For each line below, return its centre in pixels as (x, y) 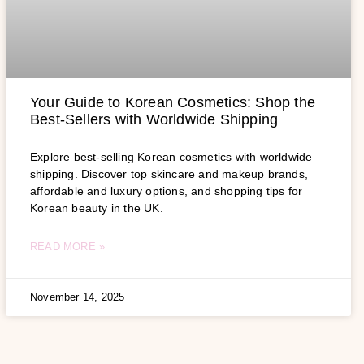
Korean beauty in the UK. (97, 208)
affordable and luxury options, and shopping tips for (167, 191)
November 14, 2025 (78, 297)
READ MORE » (68, 246)
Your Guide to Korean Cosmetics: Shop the (173, 102)
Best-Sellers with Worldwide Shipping (154, 119)
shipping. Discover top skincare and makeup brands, (169, 173)
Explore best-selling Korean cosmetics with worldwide (171, 156)
